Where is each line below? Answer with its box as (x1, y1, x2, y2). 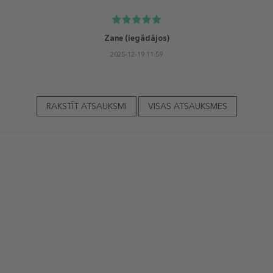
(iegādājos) (122, 33, 169, 43)
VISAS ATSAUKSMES (147, 101, 227, 112)
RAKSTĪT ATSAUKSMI (46, 101, 127, 112)
